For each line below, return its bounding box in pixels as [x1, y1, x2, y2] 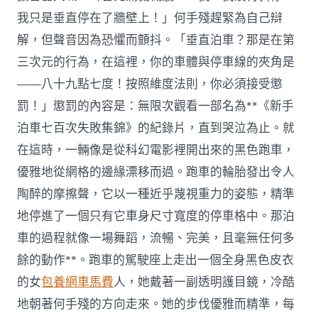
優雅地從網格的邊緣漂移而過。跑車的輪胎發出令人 [17, 164, 295, 181]
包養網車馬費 [41, 274, 114, 291]
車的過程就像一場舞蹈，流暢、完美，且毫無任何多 [17, 230, 295, 247]
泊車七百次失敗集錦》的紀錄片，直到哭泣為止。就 [17, 120, 295, 137]
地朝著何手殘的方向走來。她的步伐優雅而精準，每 [17, 296, 295, 313]
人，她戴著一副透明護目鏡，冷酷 [114, 274, 295, 291]
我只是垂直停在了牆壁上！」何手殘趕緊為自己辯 [17, 10, 283, 27]
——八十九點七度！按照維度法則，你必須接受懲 [17, 76, 283, 93]
